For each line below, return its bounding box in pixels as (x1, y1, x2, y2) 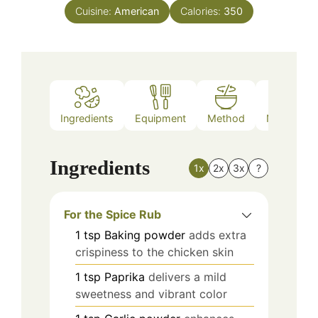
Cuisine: (75, 5, 114, 18)
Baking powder (104, 228, 185, 243)
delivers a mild (148, 270, 226, 285)
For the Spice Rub (64, 207, 161, 222)
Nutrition (266, 111, 307, 124)
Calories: (180, 5, 224, 18)
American (114, 5, 159, 18)
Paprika (104, 270, 145, 285)
